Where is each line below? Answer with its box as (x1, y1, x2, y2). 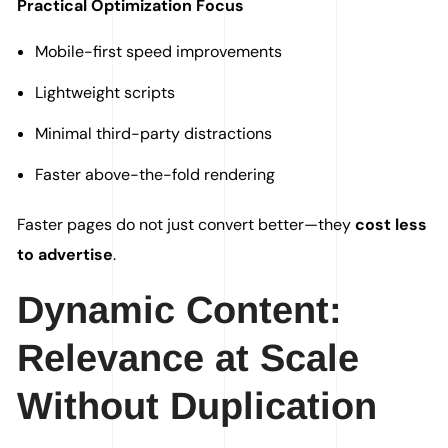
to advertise (17, 244, 114, 266)
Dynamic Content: (17, 289, 343, 332)
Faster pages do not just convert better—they (17, 214, 356, 236)
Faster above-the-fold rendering (35, 164, 275, 186)
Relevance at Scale (17, 337, 360, 380)
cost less (355, 214, 428, 236)
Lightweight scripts (35, 82, 175, 104)
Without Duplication (17, 385, 378, 428)
